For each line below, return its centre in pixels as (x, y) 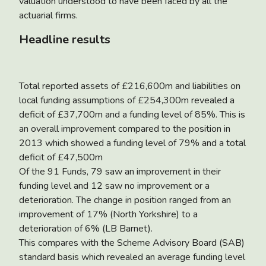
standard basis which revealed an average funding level (132, 257)
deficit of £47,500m (61, 157)
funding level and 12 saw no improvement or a (114, 186)
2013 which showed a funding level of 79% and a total (132, 143)
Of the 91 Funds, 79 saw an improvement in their (120, 171)
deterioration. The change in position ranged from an (125, 200)
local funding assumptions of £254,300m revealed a (127, 100)
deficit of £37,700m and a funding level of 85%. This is (132, 114)
